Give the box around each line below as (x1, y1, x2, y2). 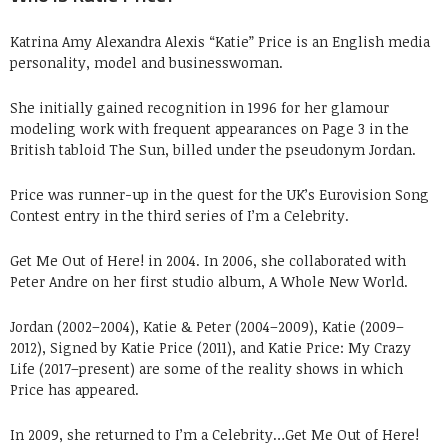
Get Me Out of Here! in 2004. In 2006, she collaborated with (10, 251, 406, 270)
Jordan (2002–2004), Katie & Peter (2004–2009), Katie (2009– (10, 317, 404, 336)
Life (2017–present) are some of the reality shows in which (10, 359, 403, 378)
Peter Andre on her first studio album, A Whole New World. (10, 272, 408, 291)
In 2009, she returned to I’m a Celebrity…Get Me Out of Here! (10, 425, 419, 444)
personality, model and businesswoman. (10, 53, 283, 72)
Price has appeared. (10, 380, 139, 399)
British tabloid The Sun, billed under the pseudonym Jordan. (10, 140, 416, 159)
